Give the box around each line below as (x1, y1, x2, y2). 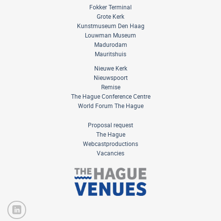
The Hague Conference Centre (71, 92, 150, 100)
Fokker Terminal (89, 2, 132, 11)
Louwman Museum (85, 31, 136, 39)
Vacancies (97, 148, 124, 157)
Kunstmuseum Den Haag (76, 21, 145, 30)
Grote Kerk (97, 12, 124, 20)
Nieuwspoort (93, 73, 128, 81)
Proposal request (88, 120, 133, 129)
